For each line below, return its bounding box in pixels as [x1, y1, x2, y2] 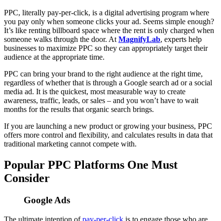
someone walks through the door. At [4, 35, 118, 44]
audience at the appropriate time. [4, 53, 105, 62]
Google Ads [24, 195, 70, 206]
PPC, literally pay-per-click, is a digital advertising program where [4, 8, 209, 17]
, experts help [160, 35, 202, 44]
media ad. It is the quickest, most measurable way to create [4, 87, 185, 96]
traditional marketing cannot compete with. [4, 140, 137, 148]
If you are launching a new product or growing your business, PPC [4, 122, 212, 131]
